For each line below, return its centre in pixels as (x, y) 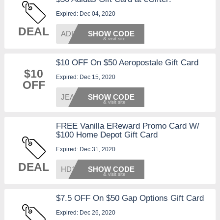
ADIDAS (74, 34)
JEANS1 (75, 97)
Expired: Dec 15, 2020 (85, 77)
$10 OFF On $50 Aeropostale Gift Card (127, 63)
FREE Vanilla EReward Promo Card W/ (127, 126)
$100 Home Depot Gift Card (107, 135)
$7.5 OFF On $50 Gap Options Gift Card (130, 198)
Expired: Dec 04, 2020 (85, 14)
